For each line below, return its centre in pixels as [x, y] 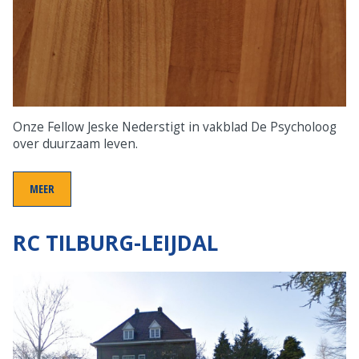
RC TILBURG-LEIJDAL [115, 242]
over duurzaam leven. [75, 143]
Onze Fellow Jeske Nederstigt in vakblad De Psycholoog [175, 127]
